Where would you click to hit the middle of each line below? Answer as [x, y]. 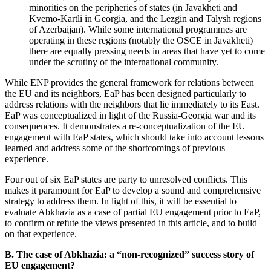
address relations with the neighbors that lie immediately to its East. [132, 105]
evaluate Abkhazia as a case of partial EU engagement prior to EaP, [133, 212]
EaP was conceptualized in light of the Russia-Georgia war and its [130, 116]
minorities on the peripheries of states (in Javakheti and [133, 8]
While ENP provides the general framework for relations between [129, 83]
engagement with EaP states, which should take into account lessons [134, 137]
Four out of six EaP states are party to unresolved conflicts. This [126, 180]
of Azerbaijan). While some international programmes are [138, 30]
